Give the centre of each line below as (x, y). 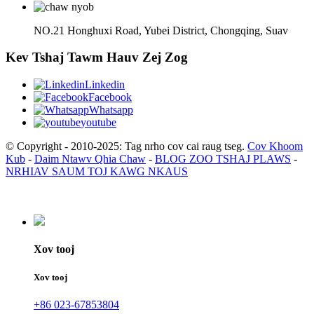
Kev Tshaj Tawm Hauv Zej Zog (97, 57)
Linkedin (105, 85)
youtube (98, 123)
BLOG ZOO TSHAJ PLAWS (223, 159)
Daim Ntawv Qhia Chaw (90, 159)
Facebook (110, 97)
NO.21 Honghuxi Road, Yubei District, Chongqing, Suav (161, 30)
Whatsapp (111, 110)
